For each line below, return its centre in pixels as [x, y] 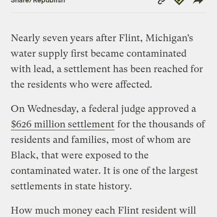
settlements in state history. [73, 186]
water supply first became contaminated [99, 53]
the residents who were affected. [83, 84]
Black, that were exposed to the [80, 155]
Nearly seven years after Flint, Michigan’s [102, 38]
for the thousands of [160, 124]
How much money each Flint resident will [104, 210]
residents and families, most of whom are [101, 139]
